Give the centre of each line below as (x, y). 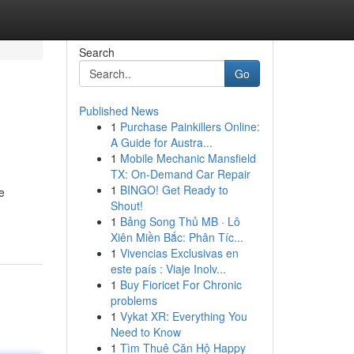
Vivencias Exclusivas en (179, 253)
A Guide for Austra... (161, 142)
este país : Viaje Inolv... (168, 269)
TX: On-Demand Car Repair (180, 174)
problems (134, 300)
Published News (119, 111)
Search (96, 52)
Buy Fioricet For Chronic (181, 284)
